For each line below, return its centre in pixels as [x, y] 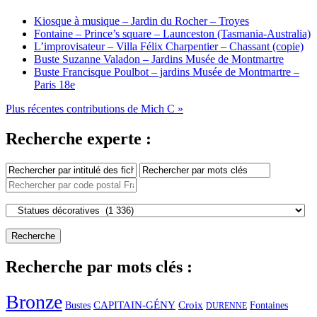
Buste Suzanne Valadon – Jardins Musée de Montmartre [159, 59]
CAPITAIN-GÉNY [134, 304]
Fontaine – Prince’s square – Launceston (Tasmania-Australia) [172, 33]
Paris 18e [54, 84]
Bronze [34, 301]
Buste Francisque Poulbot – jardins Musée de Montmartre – [167, 71]
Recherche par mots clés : [99, 266]
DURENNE [226, 305]
